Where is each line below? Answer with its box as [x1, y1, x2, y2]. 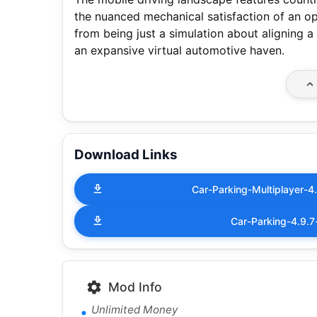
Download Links [74, 146, 178, 163]
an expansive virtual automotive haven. [74, 42, 284, 57]
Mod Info [108, 279, 162, 294]
